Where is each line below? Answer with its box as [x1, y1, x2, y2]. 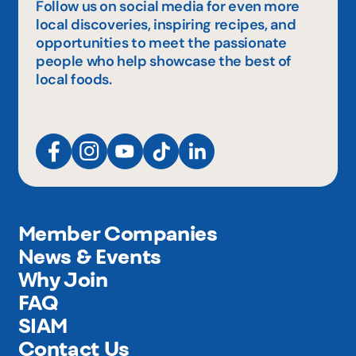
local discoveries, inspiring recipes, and [36, 14, 296, 34]
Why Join [17, 267, 108, 292]
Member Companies [17, 221, 218, 246]
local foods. [36, 69, 112, 89]
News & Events [17, 244, 161, 269]
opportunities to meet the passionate [36, 33, 288, 52]
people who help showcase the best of [36, 51, 292, 71]
